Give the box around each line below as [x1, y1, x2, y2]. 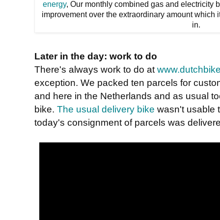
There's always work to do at [34, 63, 157, 75]
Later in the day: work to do [34, 50, 157, 61]
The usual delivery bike [57, 103, 155, 114]
